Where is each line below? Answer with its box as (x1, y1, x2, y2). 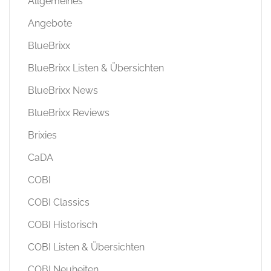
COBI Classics (28, 196, 90, 208)
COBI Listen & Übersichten (28, 241, 145, 253)
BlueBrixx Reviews (28, 106, 109, 119)
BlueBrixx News (28, 84, 98, 96)
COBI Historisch (28, 218, 97, 230)
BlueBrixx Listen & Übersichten (28, 62, 164, 74)
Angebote (28, 17, 72, 29)
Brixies (28, 129, 57, 141)
